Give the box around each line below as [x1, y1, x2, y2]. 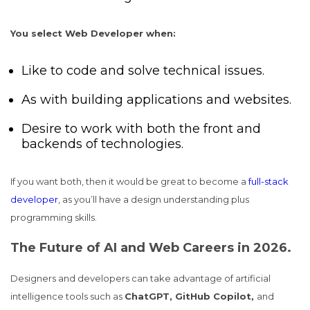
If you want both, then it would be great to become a [10, 176, 248, 187]
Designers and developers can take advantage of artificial [10, 273, 271, 284]
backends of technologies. [21, 136, 183, 152]
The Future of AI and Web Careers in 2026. [10, 240, 291, 255]
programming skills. [10, 212, 97, 223]
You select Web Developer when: [10, 28, 176, 39]
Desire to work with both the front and [21, 121, 261, 136]
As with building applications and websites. [21, 92, 291, 107]
